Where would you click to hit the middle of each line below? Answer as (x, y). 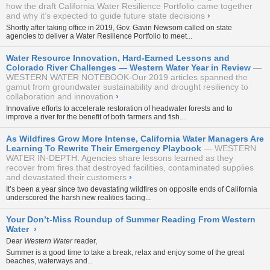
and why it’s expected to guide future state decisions (105, 15)
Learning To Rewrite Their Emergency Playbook (104, 148)
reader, (86, 241)
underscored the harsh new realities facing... (78, 197)
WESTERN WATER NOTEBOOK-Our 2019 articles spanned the (127, 77)
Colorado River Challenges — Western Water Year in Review (128, 67)
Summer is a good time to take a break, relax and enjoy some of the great (125, 252)
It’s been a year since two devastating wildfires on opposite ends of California (132, 189)
